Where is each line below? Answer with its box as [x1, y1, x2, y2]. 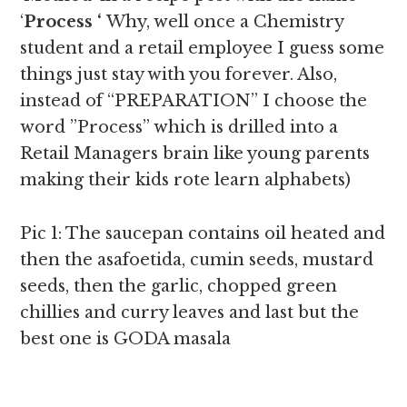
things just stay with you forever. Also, [20, 65, 338, 85]
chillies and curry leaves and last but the [20, 303, 360, 323]
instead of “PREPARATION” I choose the [20, 91, 368, 112]
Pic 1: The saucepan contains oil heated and [20, 223, 386, 244]
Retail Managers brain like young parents [20, 144, 371, 164]
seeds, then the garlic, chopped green [20, 276, 338, 297]
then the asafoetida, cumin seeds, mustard [20, 250, 374, 271]
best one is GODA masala [20, 329, 232, 350]
